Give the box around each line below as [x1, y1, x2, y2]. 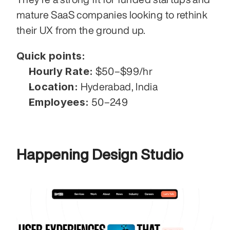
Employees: [29, 96, 89, 109]
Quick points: [16, 50, 86, 63]
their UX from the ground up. [16, 25, 146, 36]
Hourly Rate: [29, 65, 93, 78]
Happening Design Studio [16, 147, 186, 162]
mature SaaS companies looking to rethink [16, 9, 208, 21]
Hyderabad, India [78, 81, 158, 92]
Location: [29, 81, 79, 93]
